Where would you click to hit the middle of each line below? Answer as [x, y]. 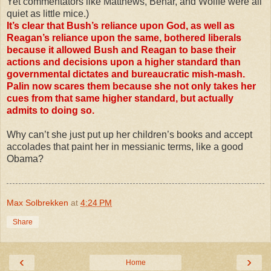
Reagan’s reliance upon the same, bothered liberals [124, 38]
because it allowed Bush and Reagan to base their [121, 50]
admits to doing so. [51, 110]
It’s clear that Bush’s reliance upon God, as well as [121, 25]
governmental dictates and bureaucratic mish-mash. [126, 74]
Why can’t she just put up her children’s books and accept [129, 134]
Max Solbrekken [38, 202]
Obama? [25, 158]
